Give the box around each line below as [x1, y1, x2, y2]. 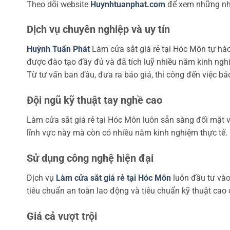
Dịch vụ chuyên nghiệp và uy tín [27, 23, 170, 36]
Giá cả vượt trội [27, 209, 97, 222]
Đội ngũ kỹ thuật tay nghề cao [27, 94, 162, 107]
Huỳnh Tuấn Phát [27, 44, 90, 54]
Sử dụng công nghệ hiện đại [27, 152, 154, 165]
